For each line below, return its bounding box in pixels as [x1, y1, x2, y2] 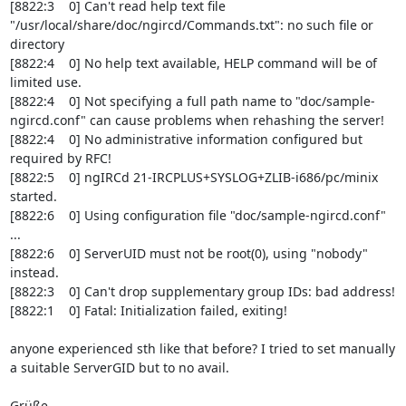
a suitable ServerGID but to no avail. [9, 359, 229, 376]
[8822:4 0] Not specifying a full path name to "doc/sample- [9, 92, 375, 110]
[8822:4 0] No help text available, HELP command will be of [9, 54, 377, 72]
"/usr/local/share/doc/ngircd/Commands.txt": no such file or [9, 16, 373, 34]
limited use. [9, 73, 82, 91]
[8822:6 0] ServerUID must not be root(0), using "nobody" [9, 245, 368, 262]
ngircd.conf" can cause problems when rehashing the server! [9, 111, 384, 129]
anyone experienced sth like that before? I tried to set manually [9, 340, 395, 357]
